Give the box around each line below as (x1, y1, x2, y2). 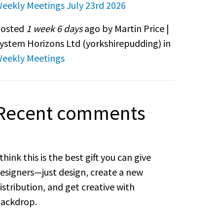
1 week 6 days (26, 22, 82, 35)
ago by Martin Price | (82, 22, 169, 35)
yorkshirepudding (85, 37, 158, 49)
